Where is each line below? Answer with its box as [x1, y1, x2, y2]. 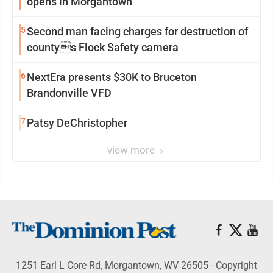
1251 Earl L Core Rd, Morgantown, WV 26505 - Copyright [16, 260, 257, 271]
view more [107, 144, 157, 156]
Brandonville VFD [27, 87, 112, 99]
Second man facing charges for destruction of [27, 25, 248, 38]
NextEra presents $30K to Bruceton [27, 71, 197, 83]
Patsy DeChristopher [27, 116, 127, 129]
